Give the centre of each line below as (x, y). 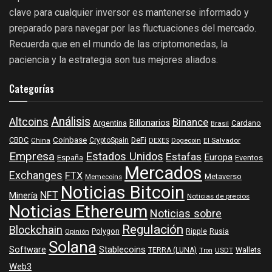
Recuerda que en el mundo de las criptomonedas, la (118, 44)
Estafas (184, 157)
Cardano (246, 124)
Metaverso (223, 177)
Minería (23, 196)
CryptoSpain (109, 141)
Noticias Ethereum (78, 212)
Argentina (110, 124)
